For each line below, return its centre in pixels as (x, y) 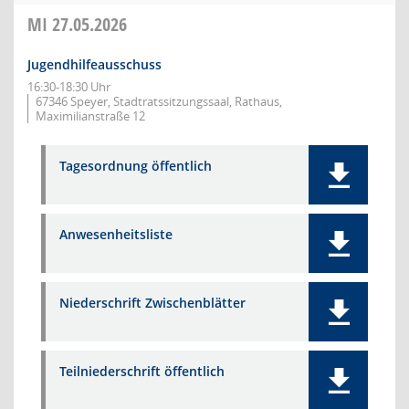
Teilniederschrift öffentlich (142, 371)
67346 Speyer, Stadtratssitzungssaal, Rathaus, (159, 101)
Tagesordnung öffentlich (136, 166)
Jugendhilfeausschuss (94, 64)
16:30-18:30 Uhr (69, 87)
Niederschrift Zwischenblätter (152, 303)
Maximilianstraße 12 (90, 116)
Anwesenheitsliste (116, 234)
